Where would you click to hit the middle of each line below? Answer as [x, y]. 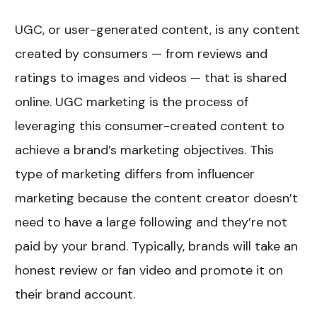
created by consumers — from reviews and [142, 54]
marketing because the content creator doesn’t [157, 198]
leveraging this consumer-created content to [150, 126]
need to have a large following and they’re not [151, 223]
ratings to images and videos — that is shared [151, 78]
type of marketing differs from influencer [135, 174]
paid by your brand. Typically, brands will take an [157, 247]
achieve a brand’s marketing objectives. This [145, 150]
